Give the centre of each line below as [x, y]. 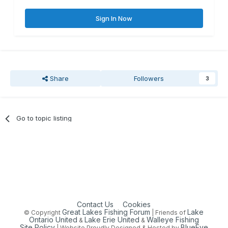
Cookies [137, 204]
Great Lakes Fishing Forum [106, 212]
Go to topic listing [44, 118]
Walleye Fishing [173, 219]
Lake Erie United [112, 219]
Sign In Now [114, 19]
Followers [149, 79]
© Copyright [43, 212]
